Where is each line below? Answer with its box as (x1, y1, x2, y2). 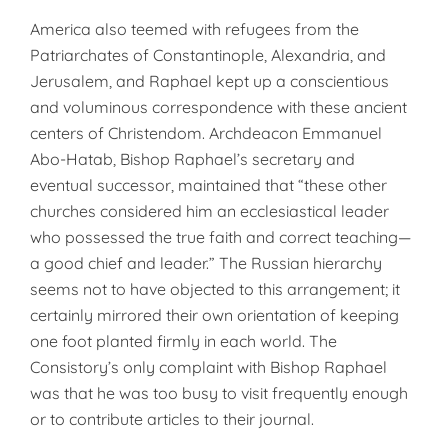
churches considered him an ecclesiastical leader (30, 201, 389, 221)
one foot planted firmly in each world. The (30, 331, 337, 351)
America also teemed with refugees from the (30, 19, 359, 39)
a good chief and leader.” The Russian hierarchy (30, 253, 382, 273)
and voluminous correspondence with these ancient (30, 97, 407, 117)
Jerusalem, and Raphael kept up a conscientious (30, 71, 389, 91)
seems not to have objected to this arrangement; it (30, 279, 400, 299)
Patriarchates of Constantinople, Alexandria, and (30, 45, 386, 65)
